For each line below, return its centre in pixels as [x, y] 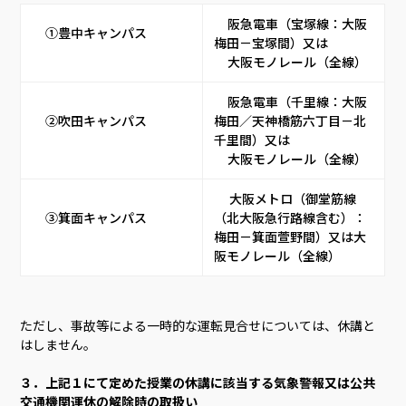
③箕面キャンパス [103, 217]
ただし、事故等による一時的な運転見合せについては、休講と [198, 325]
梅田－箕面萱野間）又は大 [290, 236]
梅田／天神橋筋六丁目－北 [290, 120]
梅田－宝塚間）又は [278, 42]
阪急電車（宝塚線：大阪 [221, 23]
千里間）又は [259, 139]
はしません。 [58, 344]
